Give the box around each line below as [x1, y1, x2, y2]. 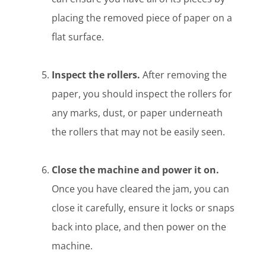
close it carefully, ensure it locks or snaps [52, 201, 235, 215]
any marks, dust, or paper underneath [52, 106, 223, 120]
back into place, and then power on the [52, 220, 227, 234]
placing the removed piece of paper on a [52, 11, 233, 25]
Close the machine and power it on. [52, 163, 220, 177]
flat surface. [52, 30, 104, 44]
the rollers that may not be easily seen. [52, 125, 226, 139]
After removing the [142, 68, 227, 82]
